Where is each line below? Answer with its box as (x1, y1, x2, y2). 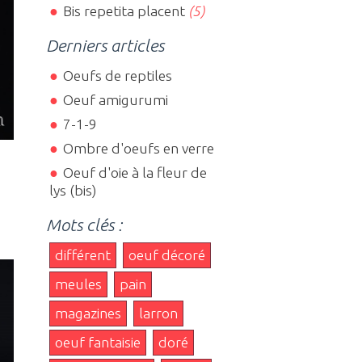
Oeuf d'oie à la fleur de (62, 164, 207, 180)
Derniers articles (46, 36, 165, 56)
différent (55, 246, 112, 263)
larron (139, 305, 179, 321)
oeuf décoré (128, 246, 206, 263)
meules (55, 276, 103, 292)
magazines (55, 305, 122, 321)
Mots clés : (46, 214, 123, 234)
